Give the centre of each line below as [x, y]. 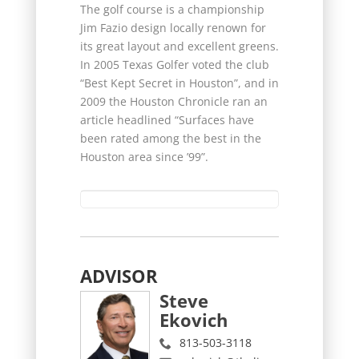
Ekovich [194, 319]
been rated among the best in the [170, 138]
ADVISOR [119, 275]
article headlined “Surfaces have [167, 119]
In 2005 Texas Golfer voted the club [174, 64]
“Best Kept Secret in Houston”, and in [179, 83]
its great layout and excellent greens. [179, 46]
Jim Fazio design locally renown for [173, 27]
